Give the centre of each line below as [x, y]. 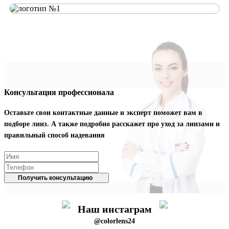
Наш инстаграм [114, 209]
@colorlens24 [114, 221]
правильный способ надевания [54, 135]
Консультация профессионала [59, 93]
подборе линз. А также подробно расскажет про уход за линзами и [112, 124]
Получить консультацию [55, 178]
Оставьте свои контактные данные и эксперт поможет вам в [103, 113]
